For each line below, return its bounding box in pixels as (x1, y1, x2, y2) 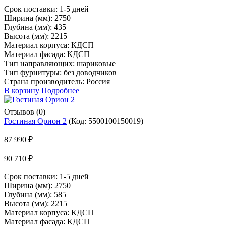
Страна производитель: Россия (4, 77, 110, 86)
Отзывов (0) (4, 107, 45, 116)
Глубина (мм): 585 (4, 190, 66, 199)
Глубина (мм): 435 (4, 22, 66, 31)
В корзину (4, 86, 39, 95)
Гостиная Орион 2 (4, 116, 67, 125)
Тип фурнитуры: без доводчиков (4, 68, 117, 77)
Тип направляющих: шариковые (4, 59, 116, 68)
